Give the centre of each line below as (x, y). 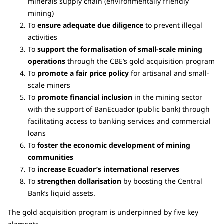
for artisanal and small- (169, 73)
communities (51, 157)
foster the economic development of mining (114, 145)
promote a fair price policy (83, 73)
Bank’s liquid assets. (62, 193)
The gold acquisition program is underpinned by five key (103, 212)
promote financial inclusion (85, 97)
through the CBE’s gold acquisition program (140, 61)
